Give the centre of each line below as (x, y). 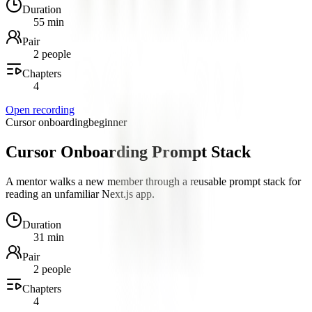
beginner (108, 123)
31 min (49, 237)
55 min (49, 22)
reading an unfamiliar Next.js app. (80, 194)
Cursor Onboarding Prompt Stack (128, 152)
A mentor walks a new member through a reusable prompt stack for (153, 182)
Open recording (40, 110)
